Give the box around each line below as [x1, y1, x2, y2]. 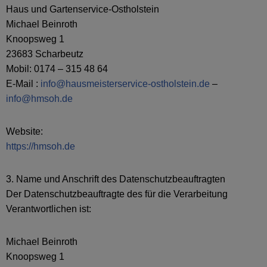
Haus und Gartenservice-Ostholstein [6, 4, 159, 14]
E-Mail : [6, 79, 41, 89]
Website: [6, 126, 43, 136]
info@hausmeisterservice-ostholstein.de [41, 79, 210, 89]
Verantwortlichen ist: [6, 204, 91, 214]
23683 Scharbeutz [6, 49, 83, 59]
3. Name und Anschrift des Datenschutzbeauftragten [6, 174, 225, 184]
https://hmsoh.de [6, 141, 75, 151]
